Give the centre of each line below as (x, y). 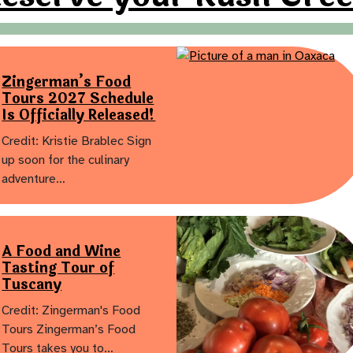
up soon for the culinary (66, 160)
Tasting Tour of (58, 268)
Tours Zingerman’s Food (69, 329)
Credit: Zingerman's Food (71, 310)
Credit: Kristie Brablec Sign (77, 141)
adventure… (34, 178)
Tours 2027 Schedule (78, 98)
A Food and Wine (61, 251)
